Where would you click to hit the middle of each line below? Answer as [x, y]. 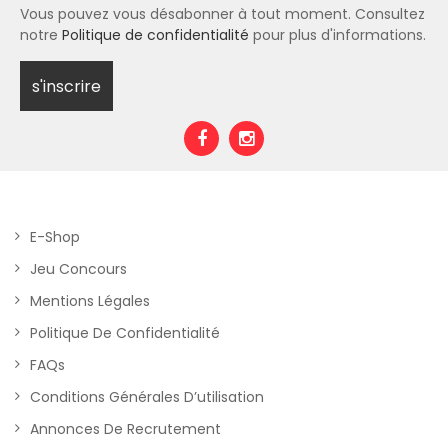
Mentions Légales [90, 301]
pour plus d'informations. [337, 35]
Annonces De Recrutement [125, 429]
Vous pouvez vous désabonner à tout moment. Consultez [222, 14]
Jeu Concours [78, 269]
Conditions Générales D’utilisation [147, 397]
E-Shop [55, 237]
